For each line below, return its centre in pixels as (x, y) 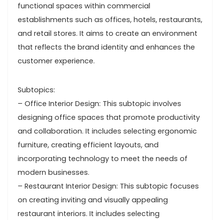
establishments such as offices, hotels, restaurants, (110, 20)
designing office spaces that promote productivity (109, 117)
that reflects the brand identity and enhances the (106, 47)
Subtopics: (36, 90)
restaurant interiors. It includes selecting (89, 214)
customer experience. (56, 61)
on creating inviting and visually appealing (93, 200)
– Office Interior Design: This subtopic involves (99, 104)
